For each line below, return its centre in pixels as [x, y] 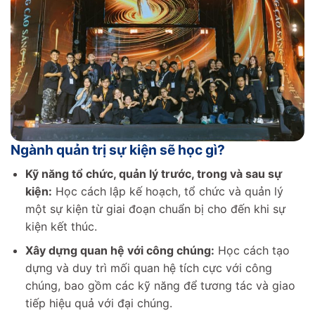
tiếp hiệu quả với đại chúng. [98, 303]
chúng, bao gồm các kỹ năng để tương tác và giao [160, 286]
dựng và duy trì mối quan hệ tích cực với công [148, 268]
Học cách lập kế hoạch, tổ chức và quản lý [167, 191]
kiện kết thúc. [61, 226]
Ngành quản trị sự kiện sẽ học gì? [118, 149]
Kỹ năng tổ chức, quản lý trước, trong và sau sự [153, 173]
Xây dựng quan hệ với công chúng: [120, 251]
